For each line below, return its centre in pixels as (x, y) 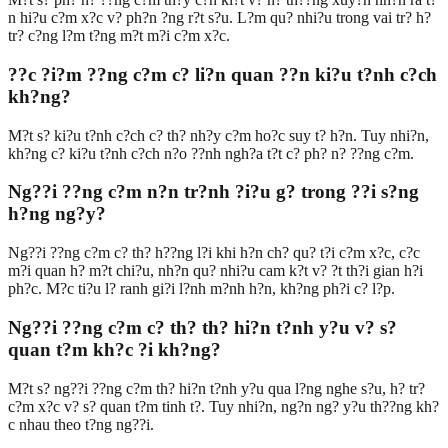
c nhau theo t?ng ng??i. (81, 424)
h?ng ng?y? (57, 214)
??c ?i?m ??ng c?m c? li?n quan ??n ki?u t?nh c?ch (222, 74)
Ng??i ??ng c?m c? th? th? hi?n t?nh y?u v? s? (202, 327)
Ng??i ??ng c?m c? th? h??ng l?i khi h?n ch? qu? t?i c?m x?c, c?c (214, 253)
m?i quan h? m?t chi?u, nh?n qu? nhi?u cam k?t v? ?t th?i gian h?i (215, 271)
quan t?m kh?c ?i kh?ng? (114, 349)
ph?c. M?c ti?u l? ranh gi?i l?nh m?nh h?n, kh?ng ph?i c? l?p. (201, 289)
